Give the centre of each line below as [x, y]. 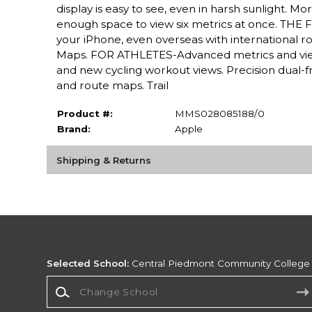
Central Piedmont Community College [220, 263]
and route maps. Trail [112, 85]
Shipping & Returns [103, 160]
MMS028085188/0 [219, 113]
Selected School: [88, 263]
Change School [83, 282]
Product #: [85, 113]
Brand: [73, 128]
